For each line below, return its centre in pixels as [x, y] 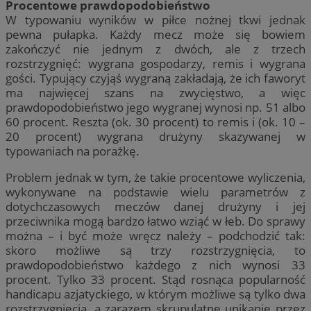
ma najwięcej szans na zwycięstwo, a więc [155, 93]
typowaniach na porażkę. [73, 151]
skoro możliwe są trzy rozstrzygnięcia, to [155, 251]
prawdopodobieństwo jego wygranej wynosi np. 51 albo [155, 108]
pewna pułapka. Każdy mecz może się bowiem [155, 35]
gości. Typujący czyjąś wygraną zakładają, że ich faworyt [155, 78]
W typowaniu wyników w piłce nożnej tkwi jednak [155, 20]
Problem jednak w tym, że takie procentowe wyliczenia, [155, 178]
